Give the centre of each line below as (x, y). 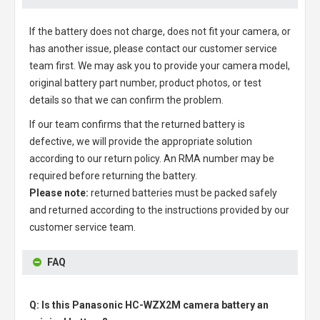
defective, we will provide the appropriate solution (141, 141)
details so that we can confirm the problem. (126, 100)
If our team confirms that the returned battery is (137, 124)
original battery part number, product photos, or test (145, 83)
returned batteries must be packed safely (183, 193)
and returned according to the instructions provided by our (159, 210)
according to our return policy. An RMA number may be (152, 159)
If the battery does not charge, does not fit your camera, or (160, 31)
